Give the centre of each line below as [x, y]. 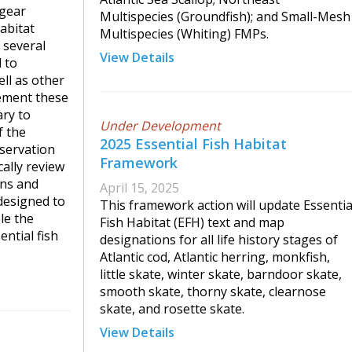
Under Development [160, 126]
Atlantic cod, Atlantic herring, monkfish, [215, 257]
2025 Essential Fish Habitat [193, 144]
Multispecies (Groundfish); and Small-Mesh [225, 17]
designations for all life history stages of [219, 240]
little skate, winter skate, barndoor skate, [221, 275]
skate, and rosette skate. [172, 309]
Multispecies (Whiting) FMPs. [184, 34]
